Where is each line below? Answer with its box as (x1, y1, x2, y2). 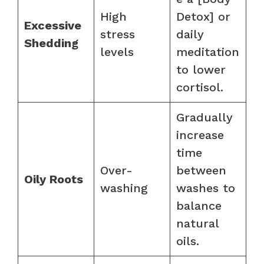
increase (176, 127, 224, 142)
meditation (176, 44, 239, 59)
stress (100, 27, 135, 41)
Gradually (176, 110, 233, 124)
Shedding (24, 35, 78, 50)
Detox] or (176, 9, 230, 24)
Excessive (24, 18, 81, 32)
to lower (176, 62, 226, 77)
